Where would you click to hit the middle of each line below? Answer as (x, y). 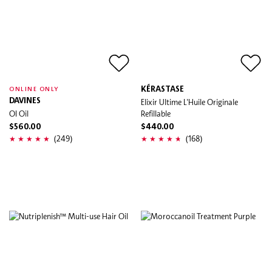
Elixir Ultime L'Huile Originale (189, 102)
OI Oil (19, 113)
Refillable (156, 113)
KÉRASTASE (162, 89)
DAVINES (25, 101)
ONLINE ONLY (34, 89)
